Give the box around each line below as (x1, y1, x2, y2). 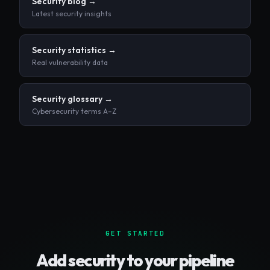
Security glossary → (32, 93, 113, 104)
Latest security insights (32, 8, 111, 18)
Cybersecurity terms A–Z (32, 106, 116, 116)
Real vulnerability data (32, 57, 108, 67)
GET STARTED (105, 228, 165, 237)
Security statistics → (32, 44, 116, 55)
